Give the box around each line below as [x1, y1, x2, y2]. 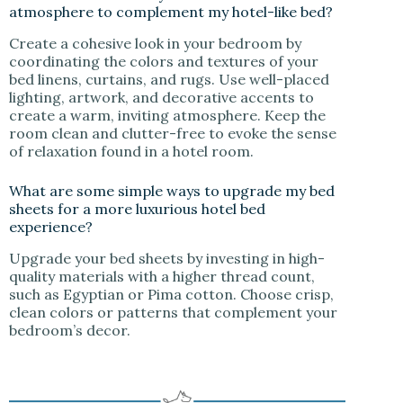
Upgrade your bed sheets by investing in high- [9, 248, 325, 267]
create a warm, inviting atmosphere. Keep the [9, 106, 326, 125]
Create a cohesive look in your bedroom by [9, 34, 301, 53]
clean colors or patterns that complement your [9, 302, 337, 321]
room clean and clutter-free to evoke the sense [9, 124, 336, 143]
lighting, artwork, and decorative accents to [9, 88, 314, 107]
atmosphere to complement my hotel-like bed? [9, 3, 336, 22]
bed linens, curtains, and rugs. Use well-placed [9, 70, 329, 89]
